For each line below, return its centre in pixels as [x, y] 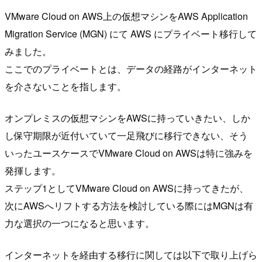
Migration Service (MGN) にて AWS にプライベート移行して [131, 33]
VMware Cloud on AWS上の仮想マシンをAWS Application [126, 16]
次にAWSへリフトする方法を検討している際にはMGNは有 [129, 205]
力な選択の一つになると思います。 [80, 223]
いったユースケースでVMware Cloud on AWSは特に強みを [129, 153]
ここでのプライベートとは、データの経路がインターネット [131, 68]
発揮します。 [33, 170]
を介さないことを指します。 [65, 86]
